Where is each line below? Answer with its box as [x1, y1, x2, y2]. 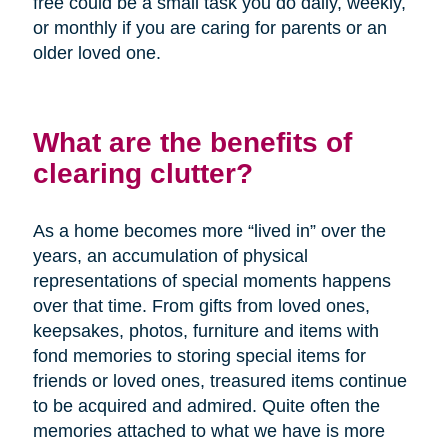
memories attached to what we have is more [32, 420, 385, 441]
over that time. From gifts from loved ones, [32, 295, 370, 316]
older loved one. [32, 42, 161, 63]
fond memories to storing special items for [32, 345, 366, 366]
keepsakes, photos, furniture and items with [32, 320, 379, 341]
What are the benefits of [32, 125, 352, 158]
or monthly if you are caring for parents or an [32, 17, 387, 38]
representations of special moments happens [32, 270, 391, 291]
